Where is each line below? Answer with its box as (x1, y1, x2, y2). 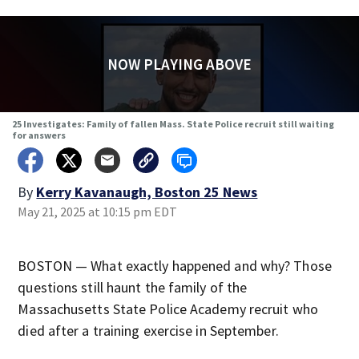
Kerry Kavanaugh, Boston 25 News (36, 183, 258, 201)
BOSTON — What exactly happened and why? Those (18, 256, 332, 275)
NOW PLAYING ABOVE (107, 54, 252, 74)
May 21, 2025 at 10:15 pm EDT (18, 204, 178, 220)
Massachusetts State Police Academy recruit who (18, 300, 318, 318)
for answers (11, 129, 66, 141)
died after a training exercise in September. (18, 321, 279, 340)
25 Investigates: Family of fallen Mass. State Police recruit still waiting (11, 118, 334, 130)
